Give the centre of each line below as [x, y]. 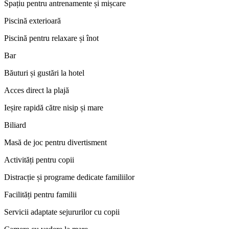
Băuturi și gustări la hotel [44, 73]
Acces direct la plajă [37, 90]
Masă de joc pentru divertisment [55, 142]
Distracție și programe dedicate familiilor [69, 177]
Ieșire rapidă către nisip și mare [54, 107]
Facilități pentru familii [40, 194]
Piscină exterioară [32, 20]
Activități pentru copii [39, 159]
